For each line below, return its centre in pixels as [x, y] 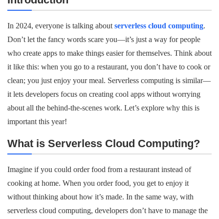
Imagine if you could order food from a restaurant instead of [99, 169]
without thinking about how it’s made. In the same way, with [100, 197]
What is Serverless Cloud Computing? [104, 143]
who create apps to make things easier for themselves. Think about [109, 53]
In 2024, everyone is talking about [61, 26]
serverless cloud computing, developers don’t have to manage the [108, 210]
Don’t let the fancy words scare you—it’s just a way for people [104, 39]
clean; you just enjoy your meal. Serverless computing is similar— [109, 80]
